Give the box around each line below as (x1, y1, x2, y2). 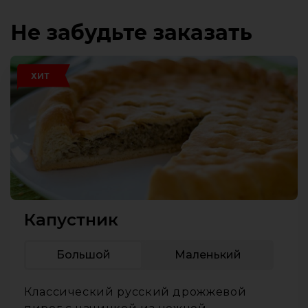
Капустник (24, 210, 118, 230)
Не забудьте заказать (10, 20, 252, 45)
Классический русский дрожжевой (24, 285, 247, 298)
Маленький (175, 248, 242, 261)
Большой (56, 248, 111, 261)
